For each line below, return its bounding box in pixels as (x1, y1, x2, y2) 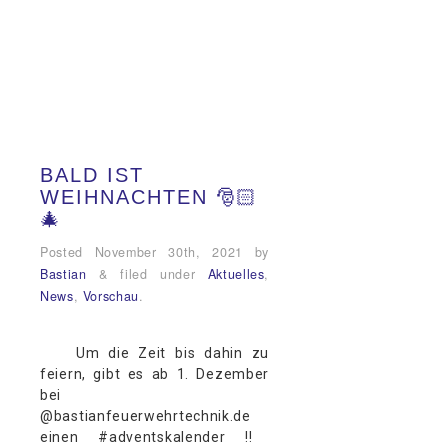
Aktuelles (207, 264, 265, 283)
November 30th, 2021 (94, 242, 243, 261)
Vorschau (82, 286, 139, 305)
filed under (107, 264, 208, 283)
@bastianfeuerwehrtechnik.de (40, 407, 251, 424)
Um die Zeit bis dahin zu (40, 344, 270, 361)
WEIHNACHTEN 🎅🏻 (40, 185, 258, 208)
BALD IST (40, 163, 144, 186)
